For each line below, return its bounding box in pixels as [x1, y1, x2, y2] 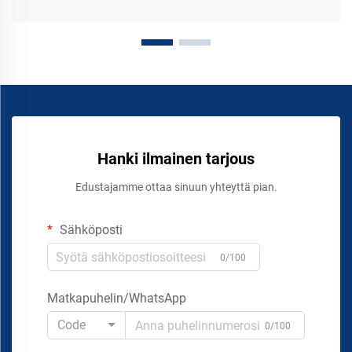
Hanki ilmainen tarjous [97, 149, 255, 169]
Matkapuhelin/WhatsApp [47, 291, 186, 306]
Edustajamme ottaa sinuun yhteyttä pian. [75, 181, 277, 194]
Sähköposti [57, 222, 123, 238]
